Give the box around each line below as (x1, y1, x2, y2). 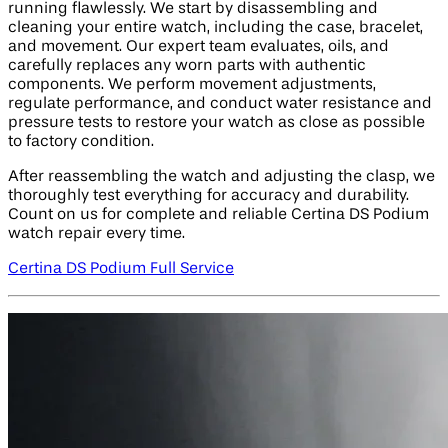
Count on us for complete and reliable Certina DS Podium (8, 207, 429, 224)
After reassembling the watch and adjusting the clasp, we (8, 169, 435, 186)
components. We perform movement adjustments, (8, 77, 376, 94)
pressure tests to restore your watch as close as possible (8, 115, 425, 132)
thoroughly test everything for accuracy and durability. (8, 188, 409, 205)
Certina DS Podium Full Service (8, 261, 234, 278)
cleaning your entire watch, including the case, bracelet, (8, 20, 423, 37)
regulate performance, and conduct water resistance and (8, 96, 432, 113)
